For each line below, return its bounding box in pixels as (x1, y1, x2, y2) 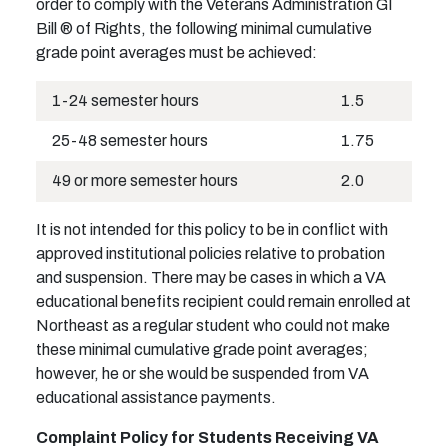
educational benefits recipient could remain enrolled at (36, 293, 411, 311)
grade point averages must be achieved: (36, 44, 317, 62)
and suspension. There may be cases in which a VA (36, 269, 386, 287)
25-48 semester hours (52, 132, 208, 150)
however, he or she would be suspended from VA (36, 365, 369, 383)
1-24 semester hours (52, 92, 199, 110)
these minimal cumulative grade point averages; (36, 341, 368, 359)
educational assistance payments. (36, 389, 276, 407)
